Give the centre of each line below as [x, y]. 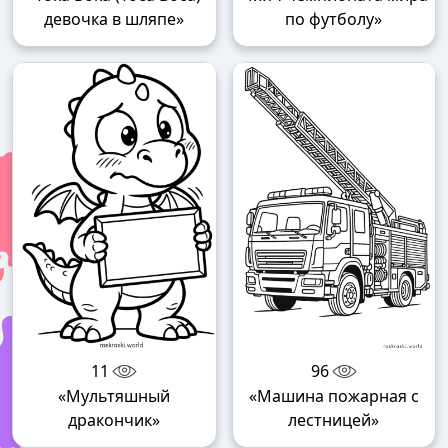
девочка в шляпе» [114, 19]
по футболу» [334, 19]
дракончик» [114, 420]
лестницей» [334, 420]
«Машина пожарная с [333, 396]
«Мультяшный [114, 396]
